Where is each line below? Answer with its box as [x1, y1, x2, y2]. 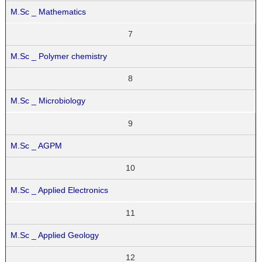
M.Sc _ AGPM [11, 141, 63, 151]
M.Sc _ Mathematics [11, 6, 87, 16]
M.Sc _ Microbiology [11, 96, 86, 106]
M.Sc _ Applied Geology [11, 230, 99, 240]
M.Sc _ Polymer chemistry [11, 51, 108, 61]
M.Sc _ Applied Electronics [11, 185, 109, 195]
